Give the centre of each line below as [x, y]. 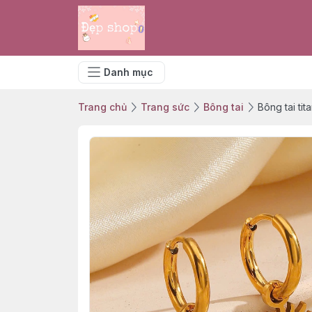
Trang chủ [102, 107]
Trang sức [165, 107]
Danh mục [128, 72]
